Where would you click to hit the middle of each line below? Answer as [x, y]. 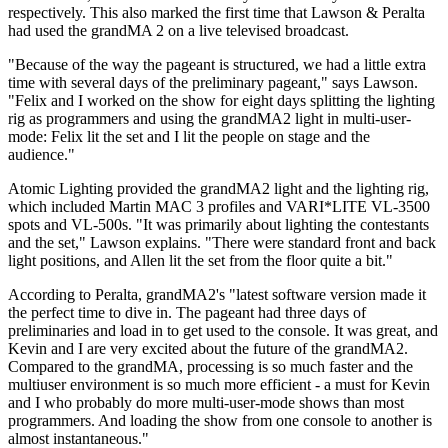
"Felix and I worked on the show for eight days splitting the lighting [221, 100]
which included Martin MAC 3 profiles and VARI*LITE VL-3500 [219, 206]
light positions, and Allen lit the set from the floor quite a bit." [200, 260]
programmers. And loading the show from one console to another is [220, 420]
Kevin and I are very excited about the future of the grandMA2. [208, 348]
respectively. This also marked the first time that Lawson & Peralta [216, 12]
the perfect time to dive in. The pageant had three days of [187, 312]
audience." [41, 154]
